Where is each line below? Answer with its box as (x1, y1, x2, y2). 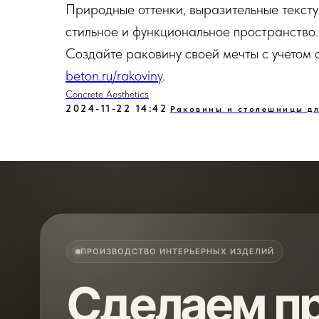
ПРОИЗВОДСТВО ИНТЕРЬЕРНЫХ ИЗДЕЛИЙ (80, 246, 274, 256)
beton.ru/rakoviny (66, 67, 162, 84)
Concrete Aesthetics (66, 88, 149, 100)
